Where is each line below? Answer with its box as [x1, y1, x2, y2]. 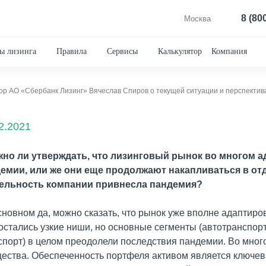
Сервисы [107, 47, 138, 56]
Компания [211, 47, 247, 56]
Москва [183, 14, 211, 23]
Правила [56, 47, 87, 56]
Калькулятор [158, 47, 202, 56]
